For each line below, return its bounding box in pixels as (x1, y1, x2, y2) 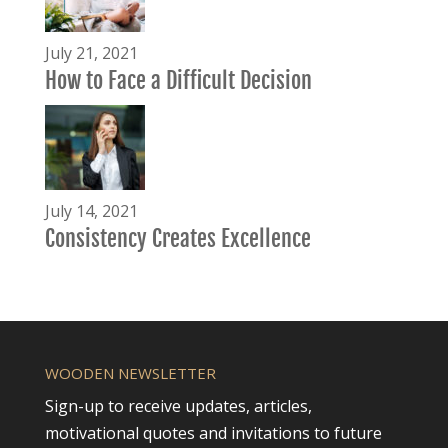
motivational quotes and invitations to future (44, 422, 382, 445)
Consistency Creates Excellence (44, 225, 311, 253)
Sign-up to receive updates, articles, (44, 395, 312, 418)
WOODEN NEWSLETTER (44, 363, 216, 384)
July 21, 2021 (44, 42, 138, 65)
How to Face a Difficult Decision (44, 67, 312, 95)
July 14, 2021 (44, 200, 138, 223)
